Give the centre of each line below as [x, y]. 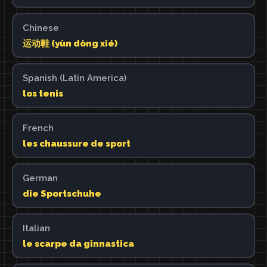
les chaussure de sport [76, 143]
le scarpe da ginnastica [78, 243]
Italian [36, 228]
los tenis [43, 93]
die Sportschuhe [62, 193]
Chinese [41, 28]
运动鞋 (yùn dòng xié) [70, 43]
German [40, 178]
